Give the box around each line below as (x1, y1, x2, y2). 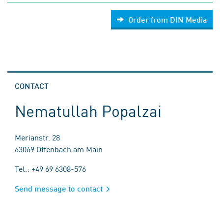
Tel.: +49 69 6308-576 (15, 163, 86, 174)
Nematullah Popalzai (15, 99, 162, 121)
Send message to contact (15, 184, 103, 193)
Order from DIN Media (128, 15, 207, 24)
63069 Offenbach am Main (15, 143, 103, 154)
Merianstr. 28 (15, 132, 60, 142)
